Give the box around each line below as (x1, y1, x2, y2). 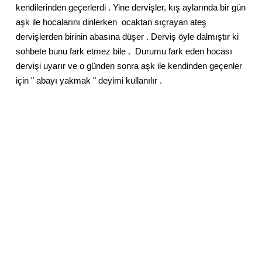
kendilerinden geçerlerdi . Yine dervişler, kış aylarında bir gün (16, 2, 246, 12)
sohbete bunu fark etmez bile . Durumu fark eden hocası (16, 46, 232, 56)
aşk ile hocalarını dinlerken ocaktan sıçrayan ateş (16, 16, 206, 27)
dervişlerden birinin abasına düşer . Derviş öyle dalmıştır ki (16, 31, 239, 42)
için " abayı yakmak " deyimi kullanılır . (16, 75, 162, 85)
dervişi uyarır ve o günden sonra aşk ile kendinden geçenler (16, 60, 242, 71)
